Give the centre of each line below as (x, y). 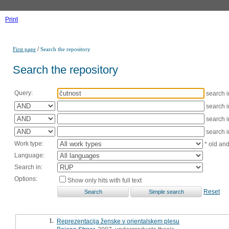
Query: (24, 93)
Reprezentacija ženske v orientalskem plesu (118, 221)
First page (24, 49)
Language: (29, 155)
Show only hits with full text (105, 180)
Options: (26, 179)
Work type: (29, 143)
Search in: (28, 167)
